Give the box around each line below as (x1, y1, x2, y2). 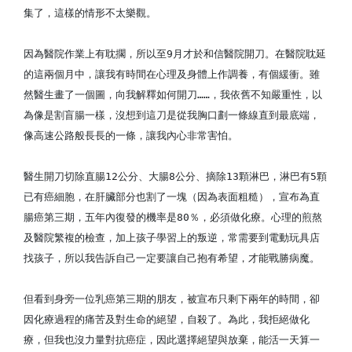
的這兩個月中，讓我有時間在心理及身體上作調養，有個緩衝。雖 (24, 68, 320, 80)
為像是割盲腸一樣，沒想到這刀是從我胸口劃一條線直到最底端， (24, 109, 320, 121)
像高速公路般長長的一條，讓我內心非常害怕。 (24, 130, 238, 141)
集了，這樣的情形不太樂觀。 (24, 7, 156, 19)
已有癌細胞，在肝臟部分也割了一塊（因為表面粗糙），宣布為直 (24, 191, 320, 203)
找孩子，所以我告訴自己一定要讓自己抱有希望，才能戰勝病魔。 (24, 252, 320, 264)
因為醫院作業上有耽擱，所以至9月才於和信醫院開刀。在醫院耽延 (24, 48, 326, 60)
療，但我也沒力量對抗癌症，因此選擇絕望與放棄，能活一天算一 (24, 334, 320, 346)
